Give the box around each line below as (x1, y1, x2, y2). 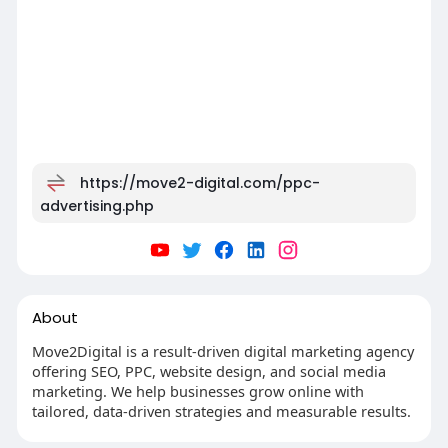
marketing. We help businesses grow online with (31, 381, 364, 401)
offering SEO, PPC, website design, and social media (31, 361, 386, 381)
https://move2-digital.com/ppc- (79, 172, 320, 193)
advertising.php (39, 196, 154, 216)
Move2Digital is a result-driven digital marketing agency (31, 341, 414, 361)
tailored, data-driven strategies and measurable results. (31, 401, 411, 421)
